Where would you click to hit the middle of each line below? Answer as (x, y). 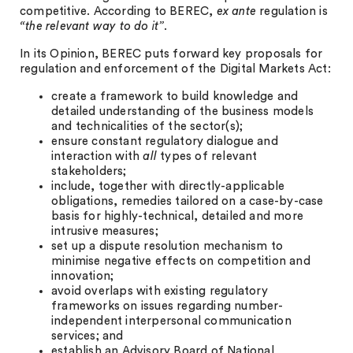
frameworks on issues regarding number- (167, 306)
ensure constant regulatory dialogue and (165, 141)
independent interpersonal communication (171, 321)
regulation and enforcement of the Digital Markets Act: (175, 69)
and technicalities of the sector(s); (147, 126)
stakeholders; (89, 171)
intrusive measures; (105, 231)
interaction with (97, 156)
